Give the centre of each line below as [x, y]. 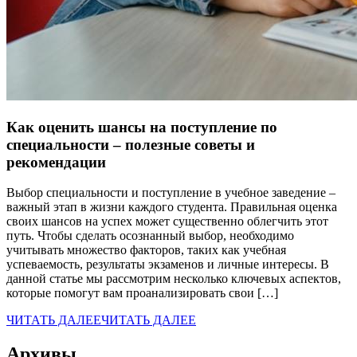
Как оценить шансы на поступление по [142, 127]
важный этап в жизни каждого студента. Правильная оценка [172, 207]
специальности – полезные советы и [131, 144]
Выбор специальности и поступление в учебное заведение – [171, 193]
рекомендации [56, 162]
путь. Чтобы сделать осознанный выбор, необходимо [150, 236]
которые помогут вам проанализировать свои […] [142, 293]
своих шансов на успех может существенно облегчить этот [167, 222]
